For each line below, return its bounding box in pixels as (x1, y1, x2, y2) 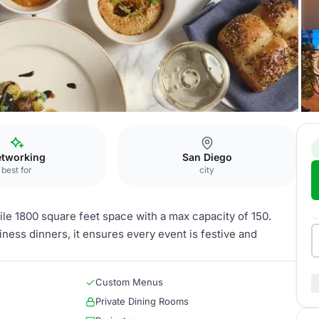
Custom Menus (95, 276, 163, 288)
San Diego (182, 151, 232, 163)
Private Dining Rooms (95, 296, 189, 307)
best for (1, 164, 33, 175)
